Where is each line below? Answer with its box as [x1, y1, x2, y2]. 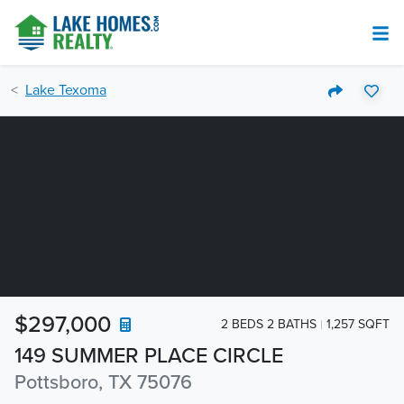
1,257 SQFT [326, 316, 390, 332]
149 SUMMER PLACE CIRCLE [14, 343, 283, 369]
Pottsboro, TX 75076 [14, 371, 192, 394]
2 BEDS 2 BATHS [221, 316, 317, 332]
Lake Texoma [25, 81, 106, 99]
